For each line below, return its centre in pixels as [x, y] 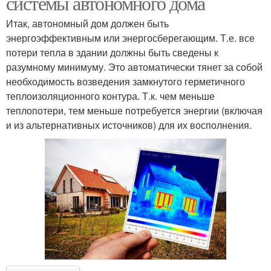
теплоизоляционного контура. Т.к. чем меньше [110, 96]
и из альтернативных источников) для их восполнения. [129, 125]
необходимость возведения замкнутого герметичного [126, 82]
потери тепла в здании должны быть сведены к [112, 53]
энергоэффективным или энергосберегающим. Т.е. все [130, 38]
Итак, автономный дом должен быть [87, 24]
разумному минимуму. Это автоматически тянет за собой [134, 67]
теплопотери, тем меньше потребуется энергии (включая [134, 111]
